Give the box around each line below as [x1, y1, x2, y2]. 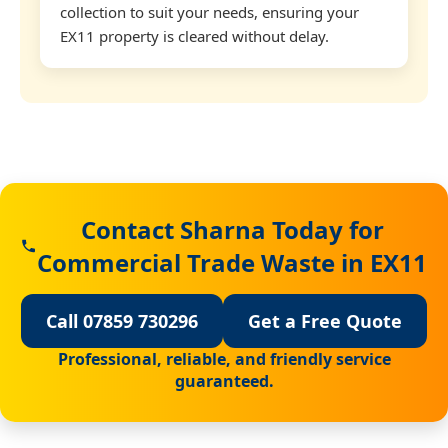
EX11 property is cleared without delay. [60, 25, 329, 46]
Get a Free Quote [248, 308, 402, 333]
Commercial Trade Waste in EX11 [37, 245, 428, 279]
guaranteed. [174, 369, 274, 392]
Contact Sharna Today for [80, 212, 384, 246]
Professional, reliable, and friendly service [57, 347, 391, 370]
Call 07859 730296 [46, 308, 198, 333]
